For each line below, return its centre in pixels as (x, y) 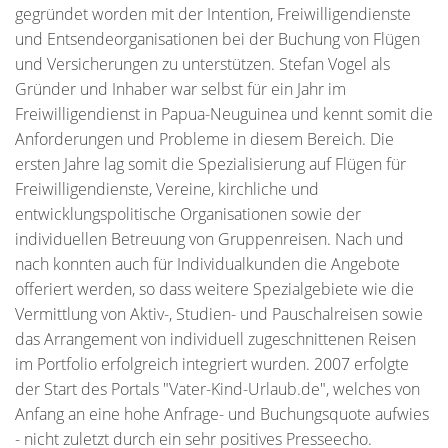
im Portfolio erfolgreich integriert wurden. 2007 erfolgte (212, 364)
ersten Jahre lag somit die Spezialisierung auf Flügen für (210, 164)
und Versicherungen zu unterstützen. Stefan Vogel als (202, 64)
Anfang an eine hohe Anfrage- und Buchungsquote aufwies (222, 414)
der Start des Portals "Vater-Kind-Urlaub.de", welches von (217, 389)
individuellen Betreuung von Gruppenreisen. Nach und (209, 239)
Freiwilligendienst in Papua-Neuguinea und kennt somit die (224, 114)
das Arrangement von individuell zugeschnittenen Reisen (215, 339)
